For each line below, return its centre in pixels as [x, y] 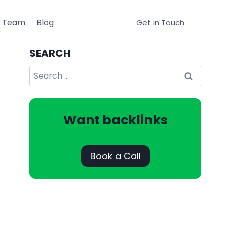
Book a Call [115, 156]
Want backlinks [115, 120]
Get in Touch [160, 22]
